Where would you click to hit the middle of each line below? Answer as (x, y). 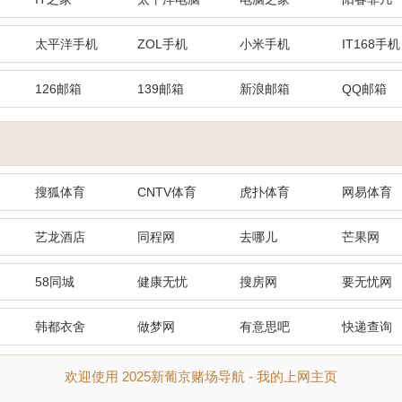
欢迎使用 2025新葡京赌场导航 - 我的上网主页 (201, 376)
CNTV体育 (167, 192)
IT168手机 (371, 44)
